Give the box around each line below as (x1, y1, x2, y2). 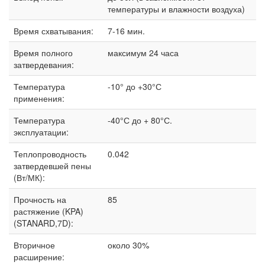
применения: (14, 92, 64, 105)
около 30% (108, 239, 149, 251)
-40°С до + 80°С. (108, 114, 172, 127)
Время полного (14, 47, 73, 59)
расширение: (14, 251, 64, 263)
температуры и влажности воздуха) (108, 3, 245, 15)
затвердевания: (14, 59, 74, 71)
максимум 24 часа (108, 47, 179, 59)
